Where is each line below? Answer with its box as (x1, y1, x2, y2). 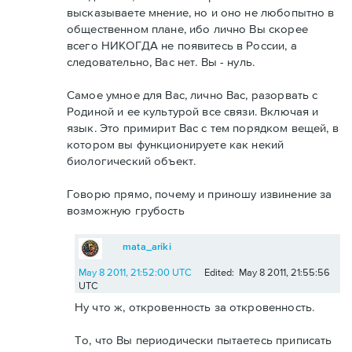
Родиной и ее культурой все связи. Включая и (67, 104, 319, 119)
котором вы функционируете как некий (67, 137, 284, 152)
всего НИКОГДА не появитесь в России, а (67, 38, 297, 53)
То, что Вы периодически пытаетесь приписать (75, 333, 332, 347)
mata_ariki (123, 240, 171, 253)
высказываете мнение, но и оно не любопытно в (67, 5, 335, 20)
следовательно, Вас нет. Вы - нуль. (67, 55, 255, 69)
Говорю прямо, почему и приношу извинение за (67, 187, 332, 201)
